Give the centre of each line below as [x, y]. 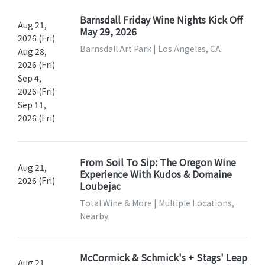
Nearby [94, 216]
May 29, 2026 [108, 32]
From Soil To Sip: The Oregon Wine [158, 162]
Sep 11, [32, 105]
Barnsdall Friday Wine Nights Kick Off [161, 20]
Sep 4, [30, 78]
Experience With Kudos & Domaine [156, 174]
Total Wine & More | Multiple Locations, [157, 203]
